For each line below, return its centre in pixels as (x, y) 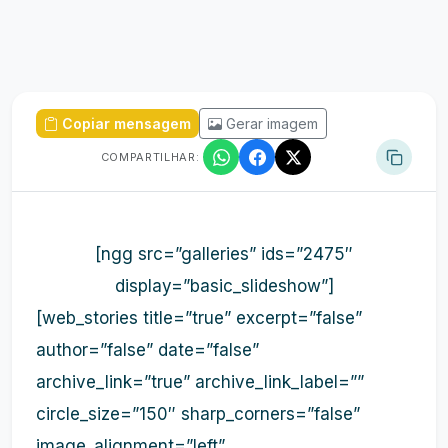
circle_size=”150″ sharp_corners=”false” (198, 414)
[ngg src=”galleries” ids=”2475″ (224, 254)
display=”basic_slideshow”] (224, 286)
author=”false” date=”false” (147, 350)
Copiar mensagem (126, 123)
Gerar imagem (272, 123)
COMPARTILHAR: (150, 157)
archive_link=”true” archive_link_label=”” (200, 382)
